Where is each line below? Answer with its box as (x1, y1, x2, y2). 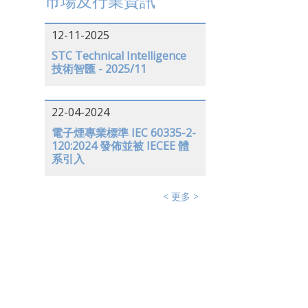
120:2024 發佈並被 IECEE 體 (51, 138, 189, 153)
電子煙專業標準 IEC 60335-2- (51, 125, 196, 140)
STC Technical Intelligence (51, 48, 186, 63)
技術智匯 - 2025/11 (51, 61, 146, 76)
